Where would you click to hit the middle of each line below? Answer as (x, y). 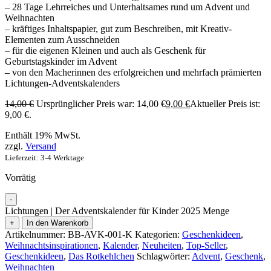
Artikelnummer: (35, 234)
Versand (41, 146)
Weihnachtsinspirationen (51, 245)
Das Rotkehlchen (101, 256)
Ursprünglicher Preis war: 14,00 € (101, 103)
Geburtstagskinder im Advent (61, 61)
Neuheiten (162, 245)
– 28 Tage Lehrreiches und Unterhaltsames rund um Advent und (127, 7)
